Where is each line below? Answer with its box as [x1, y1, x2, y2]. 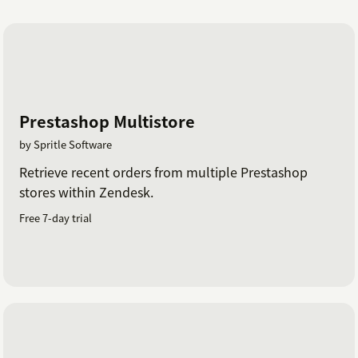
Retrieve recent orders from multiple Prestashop [19, 162, 308, 182]
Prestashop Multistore [19, 109, 195, 133]
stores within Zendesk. [19, 182, 153, 202]
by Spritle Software [19, 137, 112, 153]
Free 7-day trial [19, 210, 92, 226]
